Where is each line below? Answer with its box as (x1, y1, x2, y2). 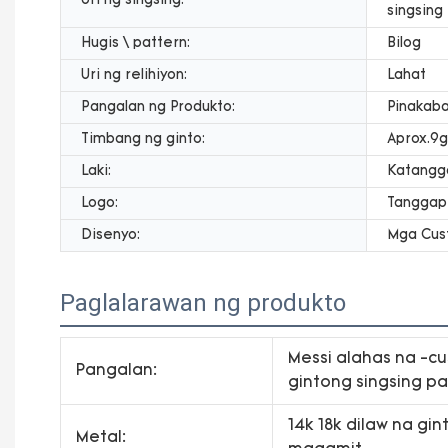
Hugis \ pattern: (81, 35, 190, 51)
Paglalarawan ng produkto (60, 288, 346, 317)
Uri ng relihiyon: (81, 67, 187, 83)
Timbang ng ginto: (81, 131, 205, 147)
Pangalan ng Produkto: (81, 99, 235, 115)
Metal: (75, 429, 126, 446)
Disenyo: (81, 227, 140, 243)
